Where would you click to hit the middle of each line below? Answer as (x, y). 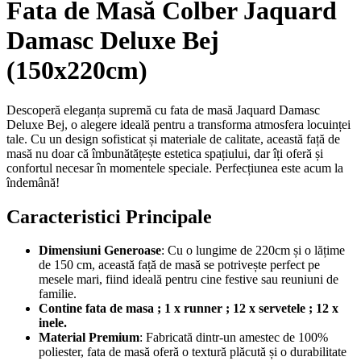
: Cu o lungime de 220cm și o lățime (253, 251)
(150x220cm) (77, 71)
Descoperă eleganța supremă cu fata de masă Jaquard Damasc (163, 110)
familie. (58, 294)
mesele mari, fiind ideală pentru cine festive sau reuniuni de (189, 280)
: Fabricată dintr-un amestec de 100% (234, 338)
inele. (53, 323)
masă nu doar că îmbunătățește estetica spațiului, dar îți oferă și (165, 153)
